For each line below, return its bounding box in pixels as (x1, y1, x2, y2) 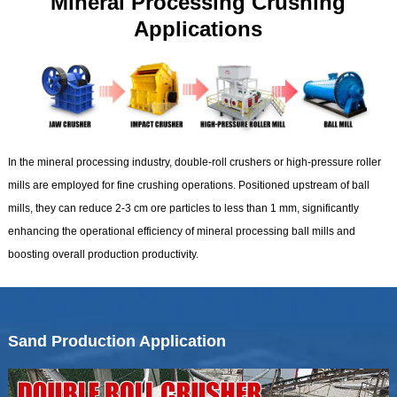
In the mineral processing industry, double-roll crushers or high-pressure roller (7, 156, 381, 169)
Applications (134, 17, 263, 42)
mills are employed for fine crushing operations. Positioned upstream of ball (7, 179, 370, 192)
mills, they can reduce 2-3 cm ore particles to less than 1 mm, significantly (7, 202, 359, 215)
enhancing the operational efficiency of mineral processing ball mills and (7, 225, 355, 238)
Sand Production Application (7, 332, 226, 351)
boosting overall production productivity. (7, 248, 209, 261)
